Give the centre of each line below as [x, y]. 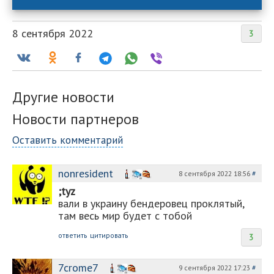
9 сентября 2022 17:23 [215, 268]
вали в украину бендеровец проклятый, [151, 203]
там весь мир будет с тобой [125, 216]
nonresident [86, 173]
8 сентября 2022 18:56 [215, 173]
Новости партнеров [76, 119]
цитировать [109, 235]
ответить [72, 235]
